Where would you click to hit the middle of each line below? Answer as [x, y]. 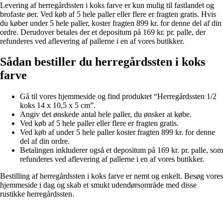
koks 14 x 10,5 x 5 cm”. [58, 106]
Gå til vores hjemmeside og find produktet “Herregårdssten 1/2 [118, 97]
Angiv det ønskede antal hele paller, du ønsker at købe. [106, 114]
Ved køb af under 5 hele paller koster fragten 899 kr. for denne [117, 132]
